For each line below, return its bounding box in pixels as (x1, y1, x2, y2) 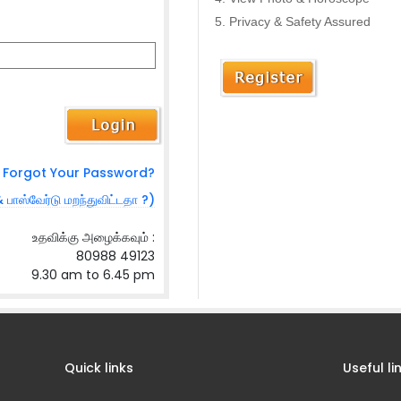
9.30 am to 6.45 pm (31, 266, 156, 284)
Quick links (64, 359, 134, 377)
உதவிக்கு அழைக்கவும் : (32, 228, 156, 246)
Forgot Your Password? (3, 164, 156, 182)
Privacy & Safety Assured (229, 14, 371, 29)
